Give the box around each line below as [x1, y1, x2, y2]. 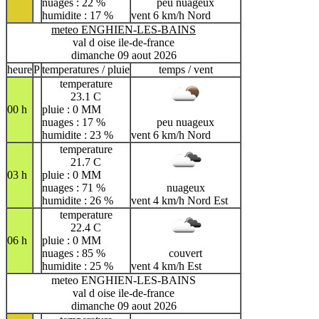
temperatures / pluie [42, 63, 130, 75]
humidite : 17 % [42, 9, 113, 21]
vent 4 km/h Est [131, 259, 202, 272]
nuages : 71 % [42, 181, 105, 194]
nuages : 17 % [42, 115, 105, 128]
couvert [169, 246, 202, 259]
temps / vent [158, 63, 213, 75]
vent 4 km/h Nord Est [131, 194, 228, 206]
